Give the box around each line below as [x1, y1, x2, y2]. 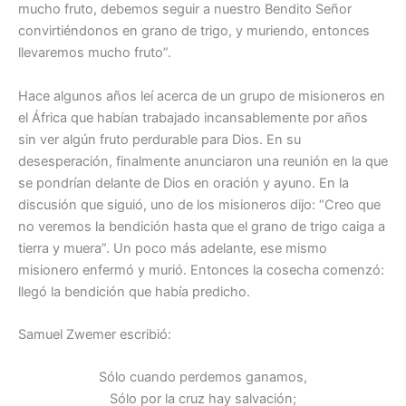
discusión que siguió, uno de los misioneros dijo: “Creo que [18, 196, 381, 213]
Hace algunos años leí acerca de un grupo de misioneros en [18, 87, 385, 104]
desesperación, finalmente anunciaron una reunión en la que [18, 152, 388, 169]
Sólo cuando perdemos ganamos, [99, 369, 307, 386]
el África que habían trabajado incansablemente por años [18, 109, 368, 126]
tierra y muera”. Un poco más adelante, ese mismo [18, 239, 327, 256]
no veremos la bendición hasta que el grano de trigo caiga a [18, 217, 385, 235]
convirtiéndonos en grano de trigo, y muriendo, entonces [18, 23, 370, 40]
